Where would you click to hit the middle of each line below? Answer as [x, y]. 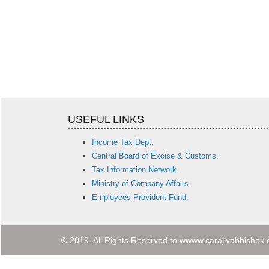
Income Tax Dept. [123, 142]
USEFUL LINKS [106, 120]
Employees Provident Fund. [141, 198]
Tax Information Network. [136, 170]
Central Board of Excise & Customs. [156, 156]
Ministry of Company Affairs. [142, 184]
